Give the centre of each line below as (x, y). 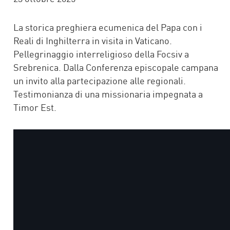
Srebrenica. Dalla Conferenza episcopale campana (116, 67)
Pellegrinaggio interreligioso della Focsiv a (101, 54)
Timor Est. (35, 107)
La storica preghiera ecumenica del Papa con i (108, 27)
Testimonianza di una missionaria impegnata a (108, 94)
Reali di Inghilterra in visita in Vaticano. (93, 40)
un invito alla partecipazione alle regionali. (100, 80)
